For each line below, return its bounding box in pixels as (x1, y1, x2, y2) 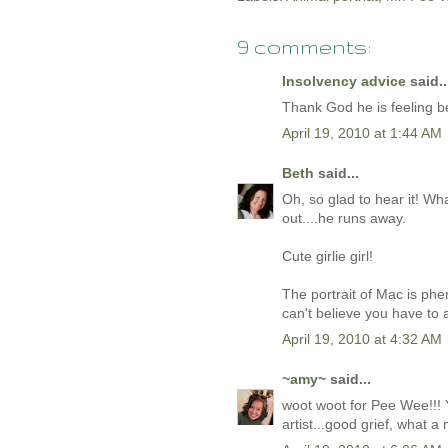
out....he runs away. (282, 210, 406, 227)
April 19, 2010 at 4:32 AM (282, 331, 442, 348)
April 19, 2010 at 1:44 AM (282, 125, 442, 142)
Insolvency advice (282, 73, 406, 90)
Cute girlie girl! (282, 248, 373, 265)
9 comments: (237, 35, 372, 59)
